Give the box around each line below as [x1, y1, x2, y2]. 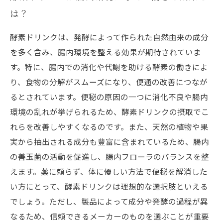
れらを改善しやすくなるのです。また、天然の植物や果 [10, 121, 208, 132]
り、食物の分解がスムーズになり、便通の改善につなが [10, 76, 208, 87]
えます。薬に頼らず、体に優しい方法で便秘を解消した [10, 166, 208, 177]
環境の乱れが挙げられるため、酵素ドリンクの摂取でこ [10, 106, 209, 117]
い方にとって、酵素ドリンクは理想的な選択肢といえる [10, 181, 208, 192]
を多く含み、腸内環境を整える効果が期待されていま [10, 46, 201, 57]
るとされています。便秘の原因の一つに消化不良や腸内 [10, 91, 208, 102]
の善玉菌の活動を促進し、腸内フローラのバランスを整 [10, 151, 209, 162]
